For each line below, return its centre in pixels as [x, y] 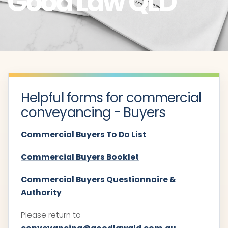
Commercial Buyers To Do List [83, 134]
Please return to [51, 215]
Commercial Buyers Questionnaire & [98, 179]
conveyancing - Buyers [93, 112]
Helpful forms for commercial [111, 97]
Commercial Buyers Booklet [80, 157]
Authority [41, 192]
